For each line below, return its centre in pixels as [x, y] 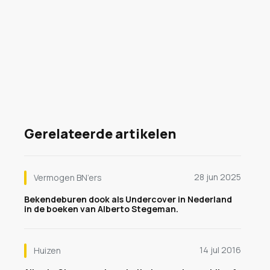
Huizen [47, 250]
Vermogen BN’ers [68, 177]
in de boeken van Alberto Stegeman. [101, 209]
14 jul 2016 [220, 250]
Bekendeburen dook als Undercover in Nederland [128, 199]
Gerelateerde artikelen [100, 134]
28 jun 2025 [218, 177]
